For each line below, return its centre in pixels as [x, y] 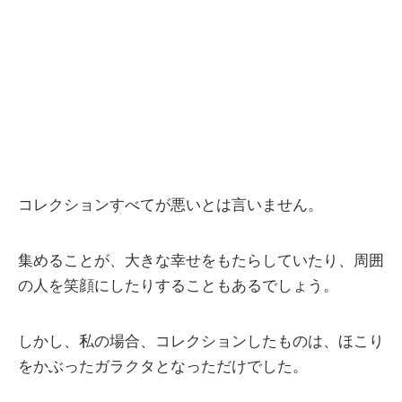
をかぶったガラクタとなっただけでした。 [163, 367]
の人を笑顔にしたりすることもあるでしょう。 [178, 286]
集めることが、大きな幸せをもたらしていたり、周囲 [201, 261]
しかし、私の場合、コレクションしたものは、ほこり [201, 342]
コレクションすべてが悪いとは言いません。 [170, 205]
